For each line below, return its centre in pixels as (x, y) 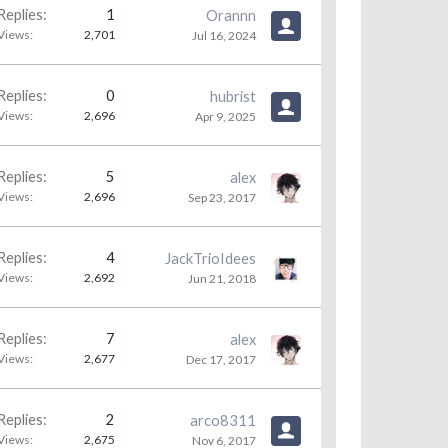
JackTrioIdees (210, 258)
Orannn (231, 15)
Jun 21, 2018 (222, 278)
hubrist (233, 96)
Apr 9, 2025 (225, 116)
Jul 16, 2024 (224, 35)
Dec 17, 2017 (221, 359)
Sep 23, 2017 (222, 197)
